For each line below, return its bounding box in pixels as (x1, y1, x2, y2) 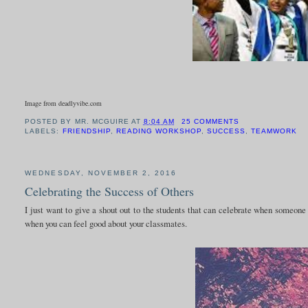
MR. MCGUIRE (74, 118, 129, 126)
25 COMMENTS (181, 118, 239, 126)
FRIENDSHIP (62, 127, 111, 135)
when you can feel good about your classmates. (25, 217, 188, 230)
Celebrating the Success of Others (25, 182, 195, 199)
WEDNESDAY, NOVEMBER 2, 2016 (25, 169, 177, 177)
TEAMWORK (250, 127, 297, 135)
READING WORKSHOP (115, 127, 201, 135)
